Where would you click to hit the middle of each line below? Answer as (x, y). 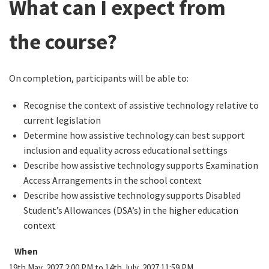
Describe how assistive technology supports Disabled (132, 195)
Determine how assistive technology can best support (134, 135)
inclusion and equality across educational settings (125, 150)
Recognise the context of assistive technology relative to (141, 105)
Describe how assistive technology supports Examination (141, 165)
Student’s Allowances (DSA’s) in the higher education (131, 210)
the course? (63, 42)
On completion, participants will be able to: (99, 78)
